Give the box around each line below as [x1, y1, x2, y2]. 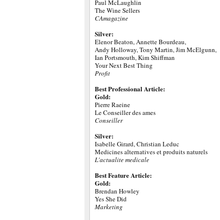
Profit [95, 69, 110, 78]
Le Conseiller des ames [95, 108, 156, 117]
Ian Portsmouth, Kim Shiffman [95, 53, 175, 62]
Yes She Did [95, 194, 127, 203]
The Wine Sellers [95, 6, 140, 15]
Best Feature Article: [95, 170, 152, 180]
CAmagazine [95, 14, 128, 23]
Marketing [95, 202, 123, 211]
